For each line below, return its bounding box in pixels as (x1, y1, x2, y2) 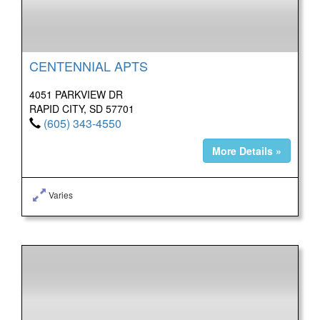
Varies (49, 188, 73, 201)
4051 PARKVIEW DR (29, 86, 123, 101)
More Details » (212, 143, 281, 158)
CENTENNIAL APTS (29, 56, 148, 75)
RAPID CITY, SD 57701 (29, 101, 134, 116)
